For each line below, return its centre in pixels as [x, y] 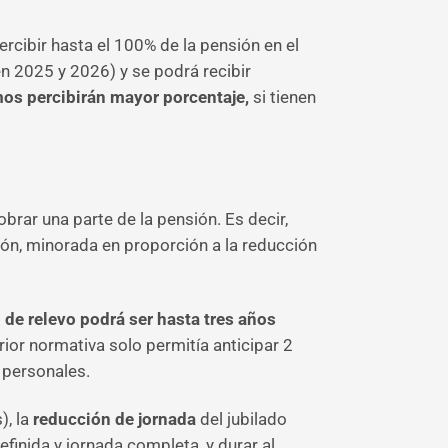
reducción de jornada [114, 419]
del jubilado [241, 419]
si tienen [284, 97]
